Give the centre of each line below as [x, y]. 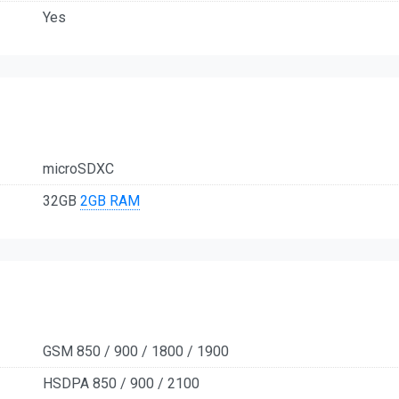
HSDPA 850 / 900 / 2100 [121, 384]
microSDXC [78, 168]
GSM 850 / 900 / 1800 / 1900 [136, 352]
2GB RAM [110, 200]
